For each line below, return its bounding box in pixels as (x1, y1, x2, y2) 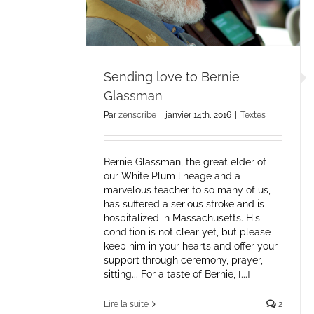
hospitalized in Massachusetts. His (104, 212, 260, 224)
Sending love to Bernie (104, 69, 240, 85)
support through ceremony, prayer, (104, 254, 263, 266)
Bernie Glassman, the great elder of (104, 156, 266, 168)
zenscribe (118, 110, 156, 121)
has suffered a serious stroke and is (104, 198, 264, 210)
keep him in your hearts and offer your (104, 240, 278, 252)
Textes (240, 110, 266, 121)
